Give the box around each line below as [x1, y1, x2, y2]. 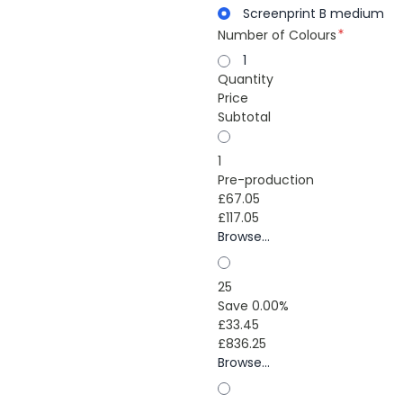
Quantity [217, 70, 273, 88]
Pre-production [217, 171, 314, 189]
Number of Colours [217, 26, 336, 44]
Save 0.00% [217, 297, 289, 315]
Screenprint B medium [242, 4, 384, 22]
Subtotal [217, 108, 271, 126]
